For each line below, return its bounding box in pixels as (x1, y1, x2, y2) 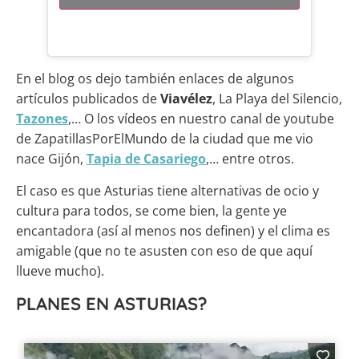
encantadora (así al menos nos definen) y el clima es (16, 222, 330, 240)
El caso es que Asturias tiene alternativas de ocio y (16, 182, 319, 200)
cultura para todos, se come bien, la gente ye (16, 202, 287, 220)
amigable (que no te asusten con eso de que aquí (16, 242, 313, 260)
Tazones (16, 110, 68, 128)
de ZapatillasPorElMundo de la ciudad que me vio (16, 130, 313, 148)
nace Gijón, (16, 150, 87, 168)
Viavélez (160, 90, 212, 108)
